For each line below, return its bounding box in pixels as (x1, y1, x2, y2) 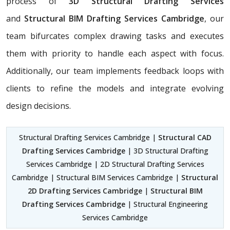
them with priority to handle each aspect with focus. (6, 47, 224, 59)
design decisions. (6, 100, 71, 111)
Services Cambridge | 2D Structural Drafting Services (26, 159, 204, 169)
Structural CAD (158, 132, 212, 142)
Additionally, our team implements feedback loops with (6, 65, 224, 76)
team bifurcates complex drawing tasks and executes (6, 30, 224, 42)
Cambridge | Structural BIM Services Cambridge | (12, 172, 181, 182)
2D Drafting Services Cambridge (27, 185, 142, 196)
